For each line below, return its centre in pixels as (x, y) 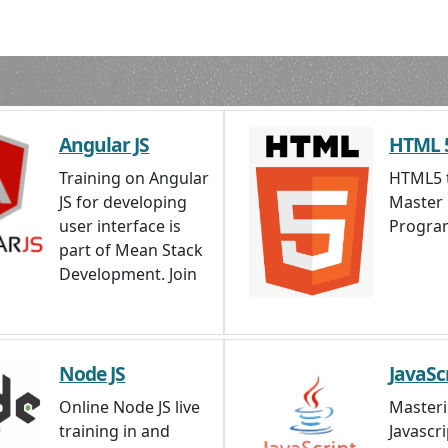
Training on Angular (134, 178)
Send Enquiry (224, 21)
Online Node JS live (129, 407)
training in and (114, 431)
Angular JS (104, 144)
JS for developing (123, 202)
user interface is (120, 226)
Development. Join (128, 274)
